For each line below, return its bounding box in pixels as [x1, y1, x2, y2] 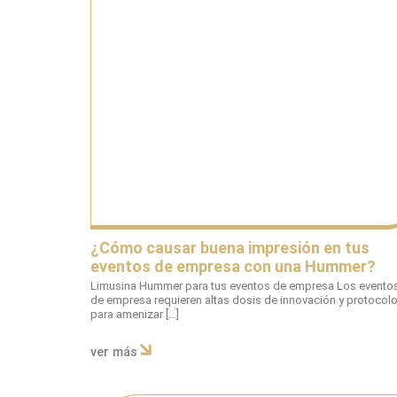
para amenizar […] [90, 307, 179, 321]
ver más [90, 345, 137, 361]
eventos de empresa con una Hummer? [90, 256, 376, 276]
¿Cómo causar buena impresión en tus [90, 237, 370, 257]
